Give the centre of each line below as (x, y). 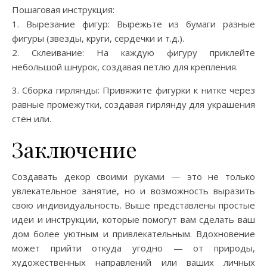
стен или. (32, 118)
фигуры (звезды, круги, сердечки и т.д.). (98, 38)
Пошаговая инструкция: (63, 9)
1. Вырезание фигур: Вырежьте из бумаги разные (133, 24)
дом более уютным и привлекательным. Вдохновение (133, 233)
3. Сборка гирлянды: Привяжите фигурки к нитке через (133, 90)
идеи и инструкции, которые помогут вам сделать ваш (133, 219)
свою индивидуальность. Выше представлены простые (133, 205)
